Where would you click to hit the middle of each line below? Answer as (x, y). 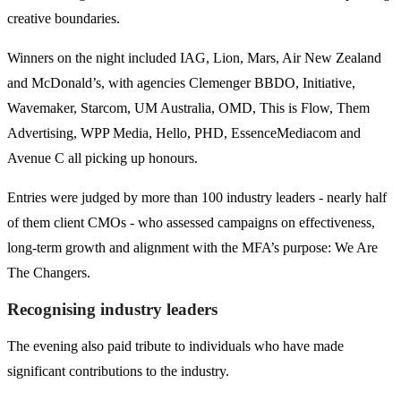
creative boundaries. (64, 19)
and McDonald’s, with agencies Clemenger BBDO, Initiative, (181, 83)
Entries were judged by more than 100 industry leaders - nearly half (197, 198)
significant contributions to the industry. (118, 371)
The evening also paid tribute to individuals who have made (175, 346)
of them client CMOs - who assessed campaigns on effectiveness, (191, 223)
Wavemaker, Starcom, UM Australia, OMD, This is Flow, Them (188, 108)
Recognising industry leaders (112, 310)
